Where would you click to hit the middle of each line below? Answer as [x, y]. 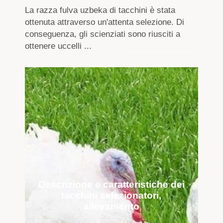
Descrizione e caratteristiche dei [111, 184]
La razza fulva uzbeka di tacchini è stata [100, 10]
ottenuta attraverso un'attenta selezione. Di [105, 22]
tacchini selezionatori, [111, 195]
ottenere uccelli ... [58, 46]
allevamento [111, 206]
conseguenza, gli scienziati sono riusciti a [103, 34]
